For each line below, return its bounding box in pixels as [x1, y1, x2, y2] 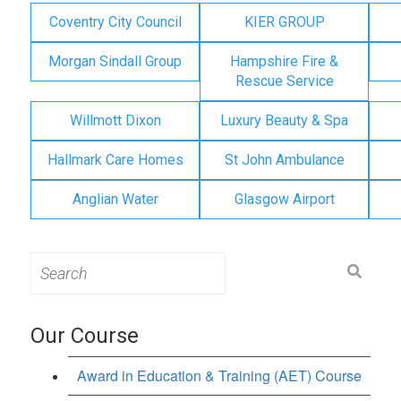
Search [30, 251, 72, 269]
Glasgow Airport [234, 190, 335, 208]
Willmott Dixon [69, 111, 161, 129]
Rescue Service [235, 72, 334, 90]
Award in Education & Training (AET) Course [77, 364, 362, 386]
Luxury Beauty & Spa [220, 111, 348, 129]
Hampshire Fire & [230, 52, 338, 70]
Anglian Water [72, 190, 158, 208]
